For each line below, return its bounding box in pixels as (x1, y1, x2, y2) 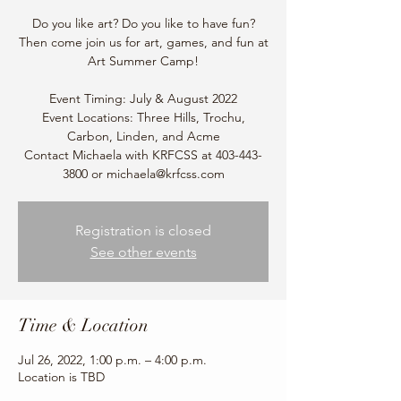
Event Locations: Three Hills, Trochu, (41, 109, 245, 125)
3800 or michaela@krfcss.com (62, 166, 225, 182)
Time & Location (18, 314, 149, 337)
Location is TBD (18, 369, 105, 385)
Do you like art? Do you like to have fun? (31, 15, 255, 31)
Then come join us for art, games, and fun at (18, 34, 269, 50)
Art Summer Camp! (88, 53, 199, 69)
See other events (90, 243, 197, 260)
